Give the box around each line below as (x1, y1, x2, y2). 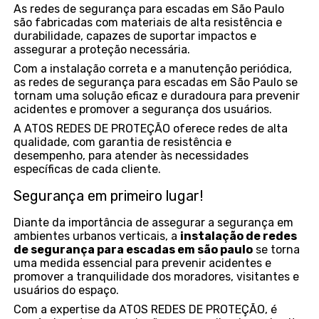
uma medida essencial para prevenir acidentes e (14, 256, 272, 271)
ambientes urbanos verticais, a (14, 229, 181, 244)
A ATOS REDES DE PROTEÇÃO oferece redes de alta (14, 122, 288, 136)
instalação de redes (180, 229, 298, 244)
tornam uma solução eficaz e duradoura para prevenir (14, 89, 300, 103)
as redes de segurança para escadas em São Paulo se (14, 75, 298, 90)
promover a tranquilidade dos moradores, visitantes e (14, 270, 300, 284)
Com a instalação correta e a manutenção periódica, (14, 62, 293, 76)
